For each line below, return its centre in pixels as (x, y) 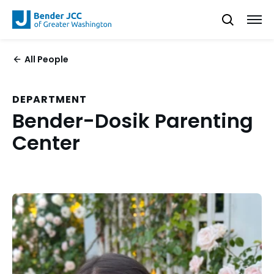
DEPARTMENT (50, 99)
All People (46, 59)
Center (46, 143)
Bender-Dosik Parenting (133, 121)
